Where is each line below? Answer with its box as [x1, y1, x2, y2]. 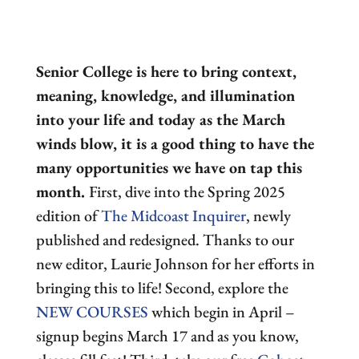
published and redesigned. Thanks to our [35, 229, 294, 250]
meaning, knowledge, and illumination [35, 85, 295, 106]
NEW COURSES [35, 301, 148, 322]
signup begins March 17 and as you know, [35, 325, 299, 346]
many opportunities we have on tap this [35, 157, 302, 178]
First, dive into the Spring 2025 [88, 181, 285, 202]
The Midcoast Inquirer [100, 205, 246, 226]
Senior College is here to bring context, [35, 61, 296, 82]
